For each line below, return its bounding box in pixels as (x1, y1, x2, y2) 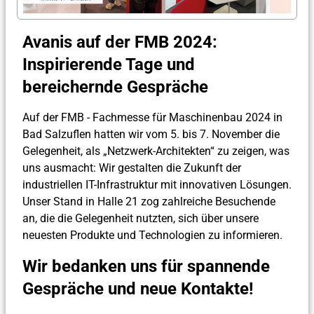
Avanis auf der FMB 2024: (22, 32, 217, 52)
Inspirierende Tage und (22, 54, 195, 74)
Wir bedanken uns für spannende (22, 256, 270, 276)
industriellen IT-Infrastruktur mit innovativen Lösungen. (22, 177, 292, 191)
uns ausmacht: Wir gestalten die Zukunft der (22, 161, 241, 175)
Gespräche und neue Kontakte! (22, 278, 254, 299)
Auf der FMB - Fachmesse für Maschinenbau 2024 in (22, 110, 282, 124)
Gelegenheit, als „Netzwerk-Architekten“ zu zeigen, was (22, 144, 289, 158)
